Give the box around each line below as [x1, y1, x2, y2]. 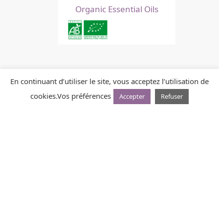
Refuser [161, 92, 183, 101]
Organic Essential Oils [75, 3, 158, 15]
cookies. [30, 91, 57, 101]
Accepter [119, 92, 145, 101]
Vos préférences [57, 91, 111, 101]
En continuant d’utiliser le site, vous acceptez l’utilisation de [10, 76, 209, 86]
